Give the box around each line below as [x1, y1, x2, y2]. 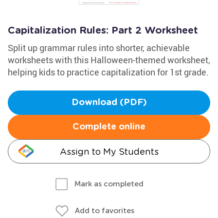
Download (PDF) [71, 98, 147, 107]
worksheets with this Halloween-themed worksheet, [8, 54, 210, 66]
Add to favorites [75, 206, 134, 215]
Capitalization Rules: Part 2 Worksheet [8, 26, 198, 36]
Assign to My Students [59, 146, 159, 157]
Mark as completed [74, 179, 144, 188]
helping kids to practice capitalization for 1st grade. [8, 66, 209, 78]
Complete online [73, 123, 145, 131]
